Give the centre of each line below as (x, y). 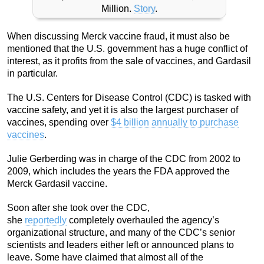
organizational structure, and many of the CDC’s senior (121, 233)
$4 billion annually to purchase (175, 123)
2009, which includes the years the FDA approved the (118, 171)
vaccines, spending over (59, 123)
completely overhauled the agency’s (143, 220)
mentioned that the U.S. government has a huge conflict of (127, 49)
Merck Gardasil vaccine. (57, 184)
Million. (117, 9)
